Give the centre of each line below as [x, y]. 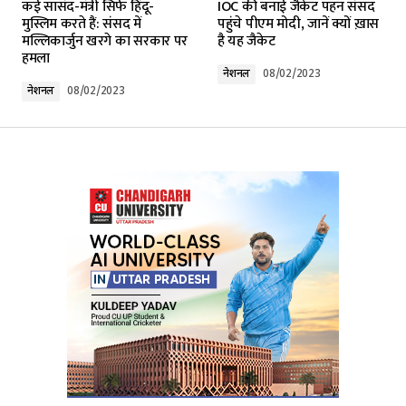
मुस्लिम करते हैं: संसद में [82, 24]
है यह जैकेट [246, 41]
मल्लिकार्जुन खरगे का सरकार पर [105, 41]
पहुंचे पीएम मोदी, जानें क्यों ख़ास [298, 24]
